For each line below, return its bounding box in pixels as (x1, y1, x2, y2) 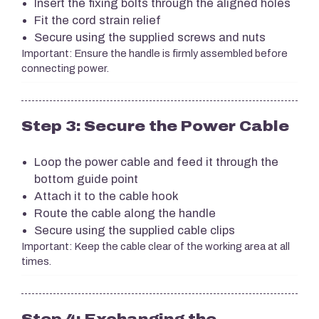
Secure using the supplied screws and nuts (34, 31, 266, 43)
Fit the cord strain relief (34, 14, 161, 26)
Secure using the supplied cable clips (34, 224, 235, 236)
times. (21, 256, 51, 267)
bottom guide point (34, 172, 138, 185)
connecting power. (21, 63, 109, 74)
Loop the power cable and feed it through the (34, 155, 278, 168)
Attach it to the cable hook (34, 189, 179, 202)
